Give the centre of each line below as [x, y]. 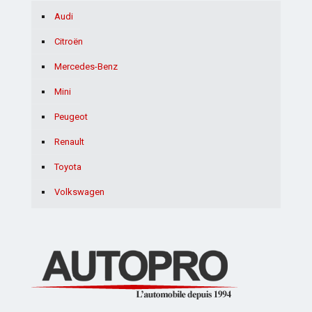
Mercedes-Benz [86, 67]
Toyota [68, 167]
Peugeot [71, 117]
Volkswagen [79, 192]
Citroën [69, 42]
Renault [69, 142]
